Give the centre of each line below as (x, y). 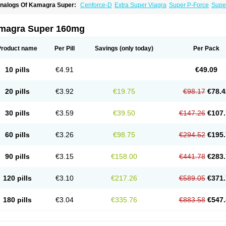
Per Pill (65, 48)
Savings (106, 48)
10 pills (17, 70)
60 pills (17, 135)
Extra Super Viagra (140, 5)
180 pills (17, 200)
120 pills (17, 178)
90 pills (17, 156)
